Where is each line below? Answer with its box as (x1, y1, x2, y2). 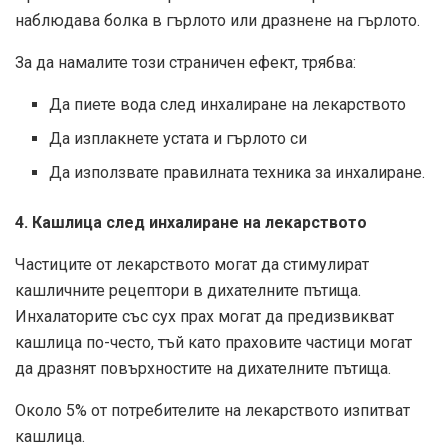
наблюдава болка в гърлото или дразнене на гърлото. (15, 11, 420, 31)
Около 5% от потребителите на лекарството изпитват (15, 401, 410, 421)
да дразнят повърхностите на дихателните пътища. (15, 359, 391, 379)
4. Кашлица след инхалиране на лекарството (15, 213, 367, 233)
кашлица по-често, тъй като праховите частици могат (15, 333, 412, 353)
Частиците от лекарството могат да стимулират (15, 255, 369, 275)
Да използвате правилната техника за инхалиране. (49, 163, 426, 183)
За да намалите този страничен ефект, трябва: (15, 53, 356, 73)
